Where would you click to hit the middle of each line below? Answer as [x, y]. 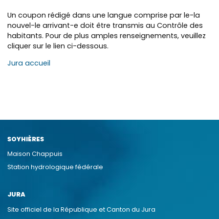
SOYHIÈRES [26, 139]
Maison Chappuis [35, 154]
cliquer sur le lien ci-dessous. [58, 46]
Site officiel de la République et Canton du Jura [81, 209]
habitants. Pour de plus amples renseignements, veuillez [107, 35]
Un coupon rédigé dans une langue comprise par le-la [104, 15]
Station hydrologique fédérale [55, 167]
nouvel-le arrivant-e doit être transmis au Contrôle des [105, 25]
